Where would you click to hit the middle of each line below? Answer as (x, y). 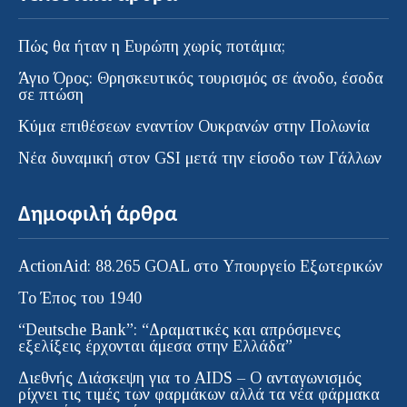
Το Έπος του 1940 (80, 298)
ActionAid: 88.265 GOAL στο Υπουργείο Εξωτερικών (200, 267)
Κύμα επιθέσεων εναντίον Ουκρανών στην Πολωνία (194, 127)
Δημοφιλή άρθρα (98, 216)
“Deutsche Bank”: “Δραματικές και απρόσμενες (179, 330)
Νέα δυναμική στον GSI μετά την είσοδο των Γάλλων (200, 159)
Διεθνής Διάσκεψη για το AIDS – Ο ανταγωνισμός (190, 378)
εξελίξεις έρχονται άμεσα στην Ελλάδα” (155, 347)
